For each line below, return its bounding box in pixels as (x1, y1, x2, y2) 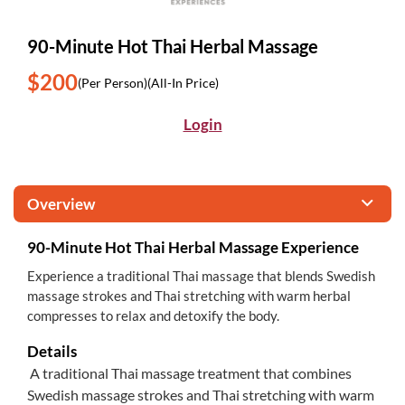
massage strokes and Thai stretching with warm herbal (27, 287, 351, 304)
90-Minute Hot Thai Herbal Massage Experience (27, 238, 359, 257)
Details (27, 342, 77, 361)
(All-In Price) (147, 74, 219, 90)
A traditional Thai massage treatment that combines (27, 364, 352, 381)
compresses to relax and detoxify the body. (27, 307, 279, 324)
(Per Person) (78, 74, 147, 90)
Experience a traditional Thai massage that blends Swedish (27, 268, 375, 284)
